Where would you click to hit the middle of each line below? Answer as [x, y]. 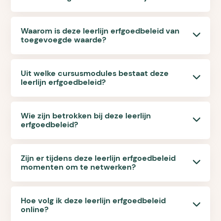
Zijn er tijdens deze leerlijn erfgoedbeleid [98, 158]
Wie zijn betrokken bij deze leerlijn [86, 116]
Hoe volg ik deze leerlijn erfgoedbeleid [93, 201]
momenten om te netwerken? [78, 167]
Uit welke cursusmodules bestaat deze [95, 74]
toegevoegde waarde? [64, 40]
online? [35, 210]
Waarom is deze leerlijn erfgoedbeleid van [100, 31]
